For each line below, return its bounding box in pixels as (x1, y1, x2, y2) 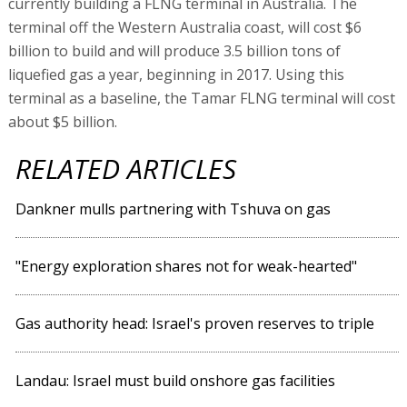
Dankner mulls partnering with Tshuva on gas (15, 199, 332, 219)
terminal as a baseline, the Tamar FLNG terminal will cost (7, 88, 395, 108)
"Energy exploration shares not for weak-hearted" (15, 256, 358, 276)
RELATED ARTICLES (15, 150, 237, 187)
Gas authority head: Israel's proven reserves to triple (15, 313, 375, 333)
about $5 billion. (7, 112, 117, 132)
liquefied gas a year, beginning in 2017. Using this (7, 65, 344, 84)
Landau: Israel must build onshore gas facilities (15, 371, 336, 391)
